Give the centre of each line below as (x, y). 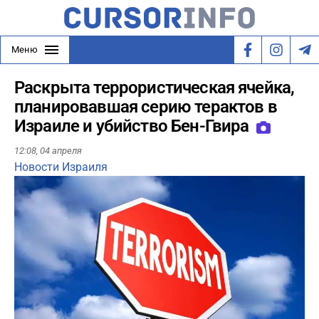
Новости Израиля (61, 167)
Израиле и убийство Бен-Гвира (134, 126)
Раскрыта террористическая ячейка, (155, 88)
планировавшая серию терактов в (146, 107)
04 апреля (61, 151)
